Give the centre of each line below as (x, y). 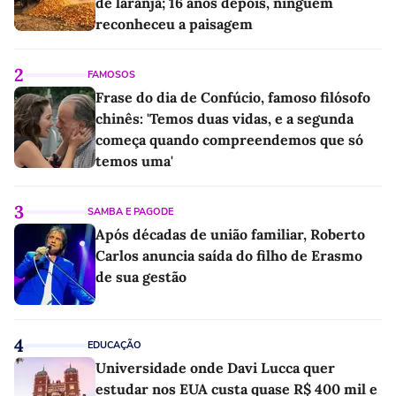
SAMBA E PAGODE (130, 212)
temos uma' (134, 161)
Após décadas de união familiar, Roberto (230, 235)
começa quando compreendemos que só (229, 140)
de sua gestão (141, 277)
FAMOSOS (111, 75)
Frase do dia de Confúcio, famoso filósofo (233, 98)
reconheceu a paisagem (174, 24)
